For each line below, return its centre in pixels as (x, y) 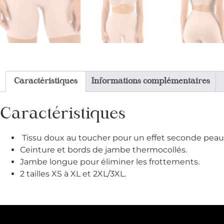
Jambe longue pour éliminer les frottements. (110, 161)
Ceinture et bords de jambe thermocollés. (103, 149)
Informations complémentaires (151, 81)
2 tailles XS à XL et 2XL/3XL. (73, 173)
